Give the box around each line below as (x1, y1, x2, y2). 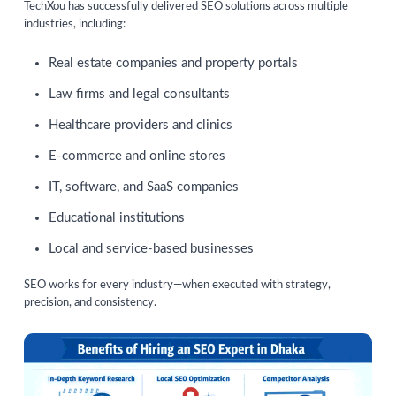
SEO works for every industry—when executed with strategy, (24, 278, 331, 291)
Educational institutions (49, 210, 185, 225)
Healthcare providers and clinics (49, 118, 232, 132)
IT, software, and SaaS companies (49, 179, 239, 194)
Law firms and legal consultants (49, 87, 230, 101)
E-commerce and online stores (49, 148, 225, 163)
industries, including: (24, 18, 126, 30)
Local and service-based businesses (49, 241, 254, 255)
